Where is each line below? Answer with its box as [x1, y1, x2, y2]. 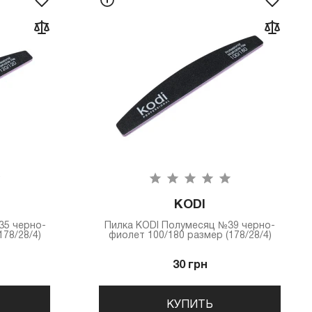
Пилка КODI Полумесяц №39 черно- [104, 221, 275, 231]
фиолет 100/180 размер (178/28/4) [108, 231, 272, 240]
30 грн [172, 260, 208, 270]
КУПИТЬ [166, 299, 213, 310]
